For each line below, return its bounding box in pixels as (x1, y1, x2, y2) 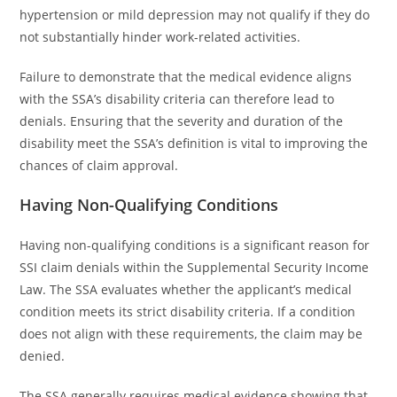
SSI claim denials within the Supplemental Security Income (19, 259, 370, 276)
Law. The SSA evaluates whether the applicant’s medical (19, 281, 353, 298)
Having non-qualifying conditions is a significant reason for (19, 237, 370, 253)
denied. (19, 347, 66, 364)
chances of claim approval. (19, 157, 179, 174)
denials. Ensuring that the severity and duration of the (19, 113, 344, 129)
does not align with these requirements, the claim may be (19, 325, 363, 342)
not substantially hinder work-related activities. (19, 28, 301, 45)
